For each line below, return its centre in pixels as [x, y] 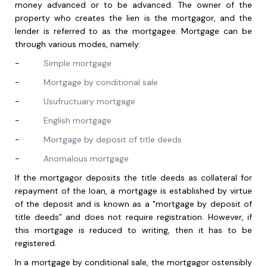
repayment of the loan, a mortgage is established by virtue [133, 191]
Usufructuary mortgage [89, 102]
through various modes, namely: [78, 44]
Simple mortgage [77, 63]
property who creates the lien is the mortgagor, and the [133, 18]
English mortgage [77, 121]
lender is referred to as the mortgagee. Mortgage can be [133, 31]
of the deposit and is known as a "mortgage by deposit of [133, 204]
